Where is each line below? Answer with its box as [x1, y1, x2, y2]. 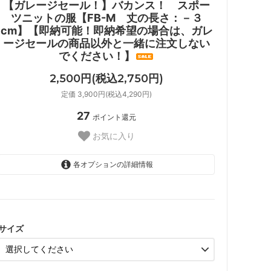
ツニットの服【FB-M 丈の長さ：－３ [10, 11, 203, 24]
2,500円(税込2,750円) [50, 72, 163, 86]
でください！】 [59, 49, 135, 62]
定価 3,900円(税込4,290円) [61, 90, 152, 99]
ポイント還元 [93, 113, 136, 122]
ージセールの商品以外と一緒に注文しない [3, 36, 210, 50]
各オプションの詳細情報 [71, 159, 153, 169]
